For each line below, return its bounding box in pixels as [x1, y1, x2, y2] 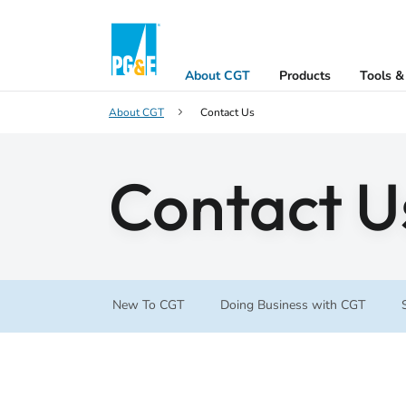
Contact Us [200, 105, 255, 120]
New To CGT [112, 296, 184, 314]
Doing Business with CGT [220, 296, 365, 314]
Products [279, 67, 331, 84]
